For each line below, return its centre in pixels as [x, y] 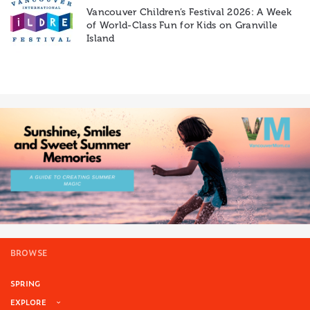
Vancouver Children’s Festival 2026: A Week [189, 12]
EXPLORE [28, 302]
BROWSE [29, 253]
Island [101, 38]
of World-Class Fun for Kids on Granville [182, 25]
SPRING [25, 283]
